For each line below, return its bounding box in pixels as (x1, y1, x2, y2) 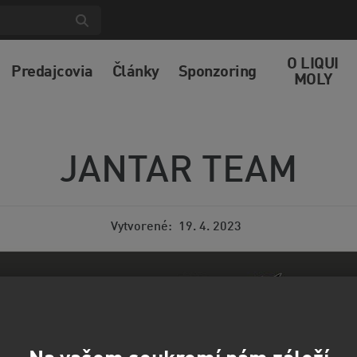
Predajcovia (11, 65, 93, 80)
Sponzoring (178, 65, 257, 80)
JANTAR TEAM (60, 154, 297, 191)
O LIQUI (287, 57, 339, 73)
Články (112, 65, 159, 80)
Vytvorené (111, 220, 168, 233)
